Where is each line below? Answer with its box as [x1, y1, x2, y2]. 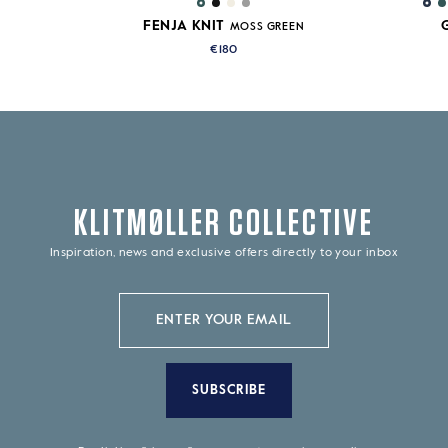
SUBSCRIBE [191, 383, 267, 397]
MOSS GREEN [229, 21, 305, 33]
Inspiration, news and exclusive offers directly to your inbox [49, 246, 399, 259]
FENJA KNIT [143, 19, 225, 34]
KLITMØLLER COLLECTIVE [74, 198, 374, 244]
